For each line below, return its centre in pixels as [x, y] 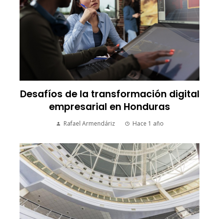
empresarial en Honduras [109, 107]
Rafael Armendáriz [89, 124]
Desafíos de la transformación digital [109, 94]
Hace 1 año [148, 124]
